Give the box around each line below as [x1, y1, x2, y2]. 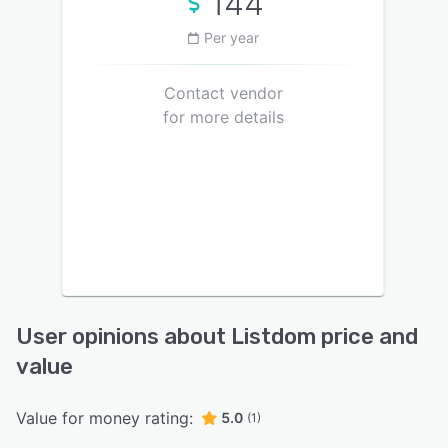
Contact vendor [163, 83, 283, 104]
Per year [203, 29, 259, 47]
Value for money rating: [16, 408, 193, 429]
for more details [162, 107, 284, 128]
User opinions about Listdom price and [16, 323, 418, 351]
